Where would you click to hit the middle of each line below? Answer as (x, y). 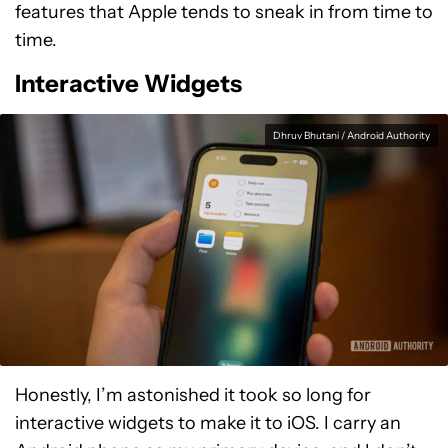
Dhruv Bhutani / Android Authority (351, 135)
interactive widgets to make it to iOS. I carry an (208, 423)
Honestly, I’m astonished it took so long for (193, 395)
